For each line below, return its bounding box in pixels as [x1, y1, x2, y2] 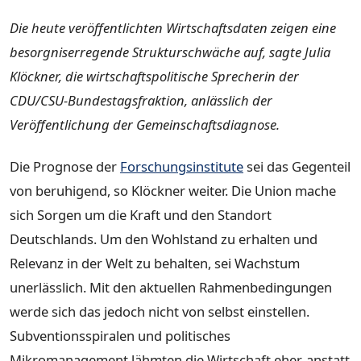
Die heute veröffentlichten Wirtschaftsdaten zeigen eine [10, 19, 336, 37]
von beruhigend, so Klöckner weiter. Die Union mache [10, 180, 336, 200]
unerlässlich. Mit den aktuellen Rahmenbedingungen [10, 277, 332, 297]
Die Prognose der [10, 156, 120, 176]
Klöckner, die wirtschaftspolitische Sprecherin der [10, 67, 299, 85]
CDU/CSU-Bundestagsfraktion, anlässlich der [10, 91, 272, 110]
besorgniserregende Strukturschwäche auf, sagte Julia [10, 43, 330, 61]
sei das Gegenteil [243, 156, 351, 176]
